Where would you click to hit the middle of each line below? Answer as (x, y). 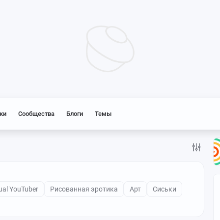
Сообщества (36, 114)
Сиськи (165, 189)
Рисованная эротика (84, 189)
